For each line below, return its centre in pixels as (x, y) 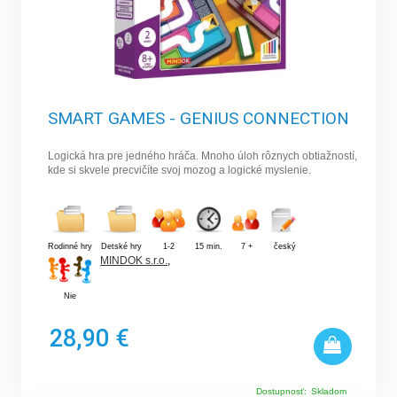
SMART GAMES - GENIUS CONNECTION (199, 119)
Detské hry (122, 247)
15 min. (209, 247)
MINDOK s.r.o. (134, 261)
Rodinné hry (70, 247)
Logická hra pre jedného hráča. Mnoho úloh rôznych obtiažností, (203, 156)
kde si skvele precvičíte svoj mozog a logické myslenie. (180, 171)
